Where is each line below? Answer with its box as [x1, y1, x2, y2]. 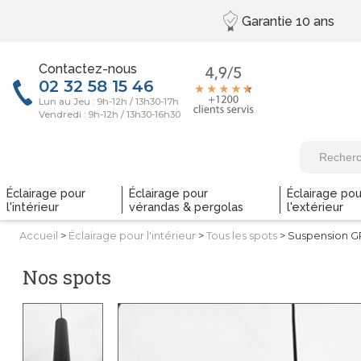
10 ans [295, 13, 334, 29]
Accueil [19, 230, 58, 242]
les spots [232, 230, 277, 242]
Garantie [241, 13, 296, 29]
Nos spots [23, 264, 111, 290]
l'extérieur [287, 200, 343, 214]
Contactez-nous [39, 61, 137, 77]
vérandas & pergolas [129, 200, 243, 214]
